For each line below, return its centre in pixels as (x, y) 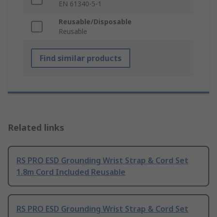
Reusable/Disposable (95, 21)
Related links (36, 127)
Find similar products (81, 58)
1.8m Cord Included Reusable (71, 172)
